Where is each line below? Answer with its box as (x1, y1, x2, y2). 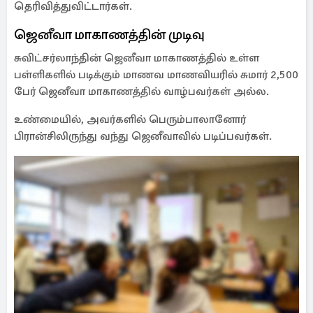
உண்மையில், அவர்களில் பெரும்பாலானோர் (14, 112, 246, 126)
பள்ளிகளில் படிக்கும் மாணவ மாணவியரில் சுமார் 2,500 (14, 68, 298, 82)
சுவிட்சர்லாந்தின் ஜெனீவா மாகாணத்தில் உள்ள (14, 51, 259, 65)
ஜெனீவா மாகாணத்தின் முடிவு (14, 26, 205, 43)
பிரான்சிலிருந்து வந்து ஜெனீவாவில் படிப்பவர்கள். (14, 129, 275, 143)
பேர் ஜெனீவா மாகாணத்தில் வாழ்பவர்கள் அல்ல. (14, 85, 269, 99)
